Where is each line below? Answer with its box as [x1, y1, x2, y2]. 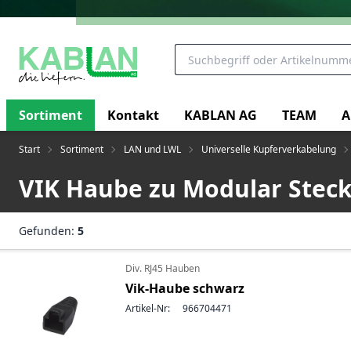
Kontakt [107, 106, 159, 124]
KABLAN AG [184, 106, 257, 124]
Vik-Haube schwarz [125, 280, 244, 297]
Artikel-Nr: [125, 302, 170, 315]
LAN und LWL [124, 143, 181, 156]
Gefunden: [19, 223, 78, 238]
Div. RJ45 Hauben [125, 262, 200, 275]
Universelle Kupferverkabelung [201, 143, 336, 156]
